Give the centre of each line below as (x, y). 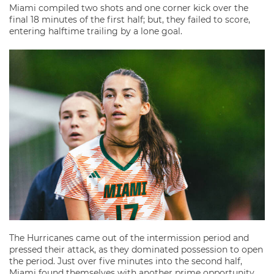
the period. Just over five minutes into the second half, (126, 261)
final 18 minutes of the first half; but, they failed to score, (130, 20)
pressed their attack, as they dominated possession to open (136, 249)
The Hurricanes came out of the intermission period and (129, 238)
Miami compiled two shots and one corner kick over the (129, 8)
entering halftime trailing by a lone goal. (96, 31)
